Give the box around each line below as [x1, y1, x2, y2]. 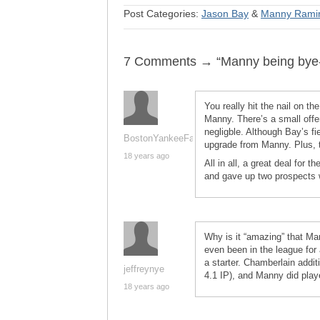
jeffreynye [124, 264, 164, 274]
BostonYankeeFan [124, 133, 199, 144]
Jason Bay [201, 8, 249, 19]
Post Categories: [124, 8, 201, 19]
